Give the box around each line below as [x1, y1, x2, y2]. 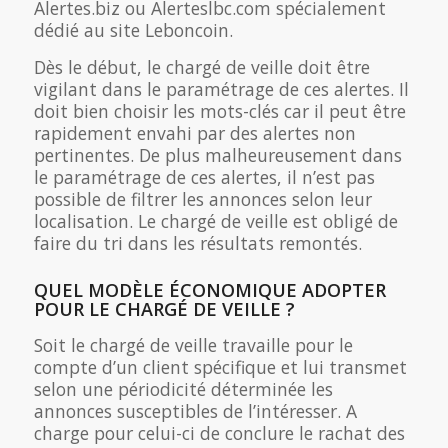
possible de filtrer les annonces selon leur [33, 186, 372, 211]
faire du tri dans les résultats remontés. [33, 230, 362, 255]
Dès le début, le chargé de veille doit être [33, 54, 370, 79]
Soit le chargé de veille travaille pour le [33, 332, 353, 357]
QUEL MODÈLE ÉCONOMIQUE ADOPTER [33, 277, 386, 302]
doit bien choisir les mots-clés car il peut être [33, 98, 406, 123]
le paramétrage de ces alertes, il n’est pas [33, 164, 375, 189]
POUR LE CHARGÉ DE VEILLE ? [33, 296, 295, 321]
